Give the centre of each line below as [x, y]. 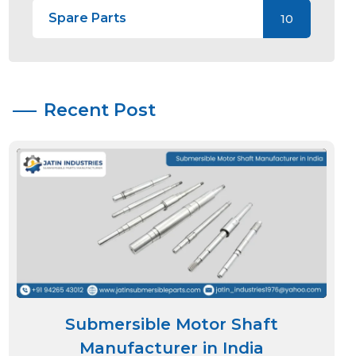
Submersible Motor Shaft [172, 324]
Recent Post [100, 110]
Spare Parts [87, 18]
